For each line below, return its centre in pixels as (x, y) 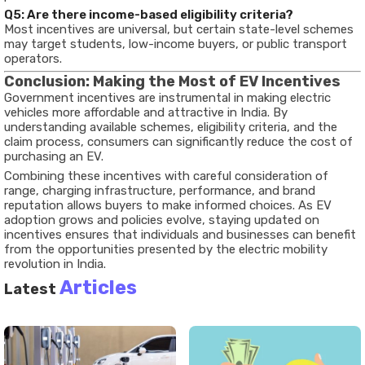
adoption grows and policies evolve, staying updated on (162, 220)
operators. (33, 59)
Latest (32, 289)
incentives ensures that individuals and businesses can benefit (180, 235)
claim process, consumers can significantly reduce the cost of (178, 142)
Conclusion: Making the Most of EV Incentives (172, 81)
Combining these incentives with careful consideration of (166, 176)
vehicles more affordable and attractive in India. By (146, 112)
